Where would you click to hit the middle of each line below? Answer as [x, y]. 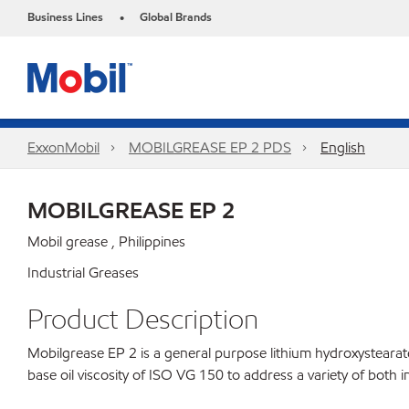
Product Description [143, 319]
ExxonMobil [63, 147]
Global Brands [176, 17]
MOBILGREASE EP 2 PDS [210, 147]
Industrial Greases [83, 273]
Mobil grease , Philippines [106, 241]
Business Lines [65, 17]
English [343, 147]
